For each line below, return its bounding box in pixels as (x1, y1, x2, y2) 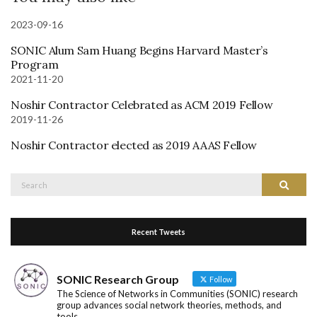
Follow (208, 274, 232, 284)
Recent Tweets (132, 226, 185, 236)
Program (11, 57, 59, 71)
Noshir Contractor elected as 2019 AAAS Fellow (11, 137, 257, 152)
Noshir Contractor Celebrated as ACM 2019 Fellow (11, 97, 273, 112)
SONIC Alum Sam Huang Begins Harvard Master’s (11, 42, 268, 57)
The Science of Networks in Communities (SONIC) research (57, 287, 298, 299)
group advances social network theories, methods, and (57, 299, 282, 311)
